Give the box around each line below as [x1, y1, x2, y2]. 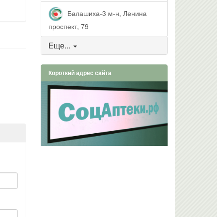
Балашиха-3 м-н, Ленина [65, 8, 147, 18]
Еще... [48, 40, 70, 51]
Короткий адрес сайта [48, 68, 111, 77]
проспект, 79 [48, 21, 89, 31]
